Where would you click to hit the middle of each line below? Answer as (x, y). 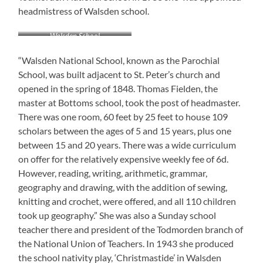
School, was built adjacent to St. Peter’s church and (119, 74)
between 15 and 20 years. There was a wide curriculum (127, 144)
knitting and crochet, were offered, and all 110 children (127, 201)
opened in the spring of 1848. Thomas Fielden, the (118, 88)
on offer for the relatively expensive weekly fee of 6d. (124, 159)
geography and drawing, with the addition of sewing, (123, 187)
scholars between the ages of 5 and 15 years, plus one (125, 130)
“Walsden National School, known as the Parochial (119, 60)
